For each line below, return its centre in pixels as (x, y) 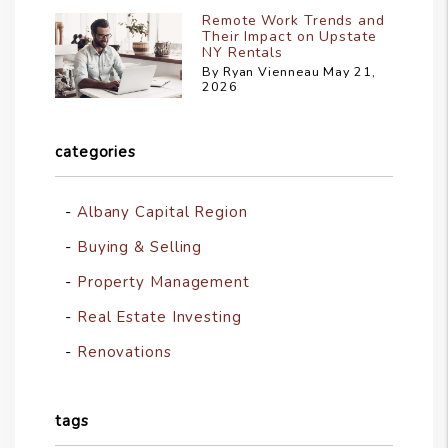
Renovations (124, 352)
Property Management (163, 282)
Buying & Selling (139, 247)
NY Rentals (243, 53)
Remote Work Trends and (293, 21)
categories (95, 152)
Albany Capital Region (162, 212)
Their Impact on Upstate (289, 37)
